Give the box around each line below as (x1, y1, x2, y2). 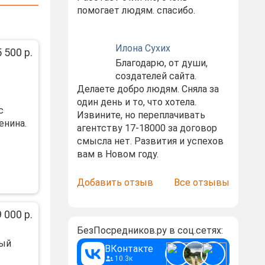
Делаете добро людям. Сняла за (76, 83, 219, 95)
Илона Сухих (115, 43, 170, 54)
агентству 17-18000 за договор (76, 122, 217, 134)
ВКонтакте (104, 243, 153, 254)
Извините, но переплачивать (76, 109, 205, 121)
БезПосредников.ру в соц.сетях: (76, 225, 223, 236)
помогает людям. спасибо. (76, 5, 195, 16)
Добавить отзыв (76, 177, 153, 188)
